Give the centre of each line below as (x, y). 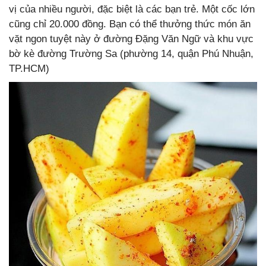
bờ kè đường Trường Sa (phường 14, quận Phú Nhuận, (131, 53)
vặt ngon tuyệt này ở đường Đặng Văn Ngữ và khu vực (131, 39)
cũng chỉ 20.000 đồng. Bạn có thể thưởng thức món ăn (130, 24)
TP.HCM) (29, 68)
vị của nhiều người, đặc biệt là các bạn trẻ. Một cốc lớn (132, 9)
